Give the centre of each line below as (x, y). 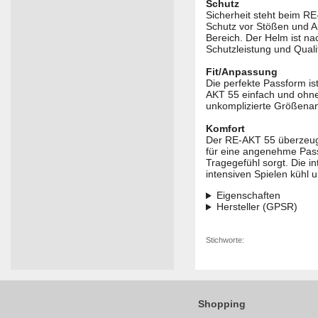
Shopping (222, 304)
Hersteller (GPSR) (257, 207)
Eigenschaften (248, 196)
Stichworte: (225, 240)
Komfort (225, 129)
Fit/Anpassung (242, 72)
